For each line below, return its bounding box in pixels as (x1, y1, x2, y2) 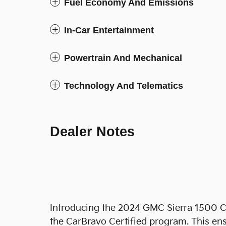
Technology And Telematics (64, 81, 183, 91)
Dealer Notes (50, 124, 135, 139)
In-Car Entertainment (64, 25, 154, 35)
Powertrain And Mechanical (64, 53, 182, 63)
